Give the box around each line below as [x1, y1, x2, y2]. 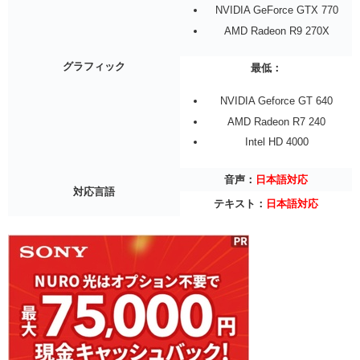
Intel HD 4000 [244, 136, 309, 149]
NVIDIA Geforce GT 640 [220, 95, 333, 108]
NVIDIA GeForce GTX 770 [215, 4, 338, 17]
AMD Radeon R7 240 [227, 115, 325, 128]
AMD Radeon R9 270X [223, 24, 329, 37]
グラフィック [63, 60, 125, 73]
